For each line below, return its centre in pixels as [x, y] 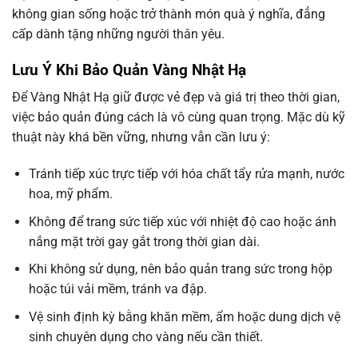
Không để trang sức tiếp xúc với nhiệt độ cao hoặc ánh [182, 221]
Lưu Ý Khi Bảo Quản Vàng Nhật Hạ [129, 70]
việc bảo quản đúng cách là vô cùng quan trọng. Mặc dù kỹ [179, 117]
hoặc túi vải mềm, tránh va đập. [117, 289]
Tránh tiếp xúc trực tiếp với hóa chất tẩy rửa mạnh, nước [186, 174]
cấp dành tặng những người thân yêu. [118, 34]
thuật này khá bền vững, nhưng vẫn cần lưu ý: [141, 137]
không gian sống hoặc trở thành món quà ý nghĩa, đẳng [169, 14]
